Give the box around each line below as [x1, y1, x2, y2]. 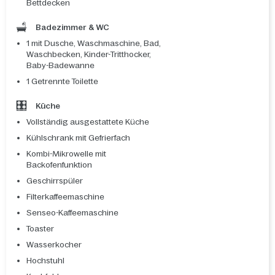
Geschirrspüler [26, 176, 83, 186]
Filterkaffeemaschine [26, 192, 104, 202]
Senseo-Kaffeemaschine [26, 208, 118, 218]
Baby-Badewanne [26, 61, 95, 71]
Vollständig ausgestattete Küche [26, 117, 149, 127]
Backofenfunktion [26, 160, 92, 170]
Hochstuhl [26, 256, 64, 266]
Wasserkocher [26, 240, 82, 250]
